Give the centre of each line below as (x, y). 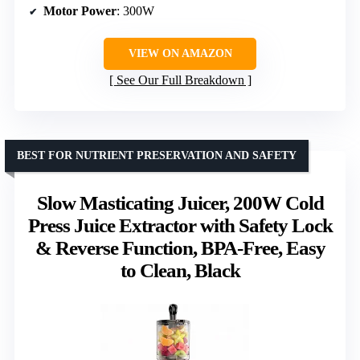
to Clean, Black (180, 270)
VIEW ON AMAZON (180, 53)
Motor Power (80, 10)
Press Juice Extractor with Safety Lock (180, 225)
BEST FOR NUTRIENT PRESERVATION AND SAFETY (157, 155)
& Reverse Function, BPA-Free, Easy (180, 247)
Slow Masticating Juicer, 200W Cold (180, 202)
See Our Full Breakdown (180, 80)
